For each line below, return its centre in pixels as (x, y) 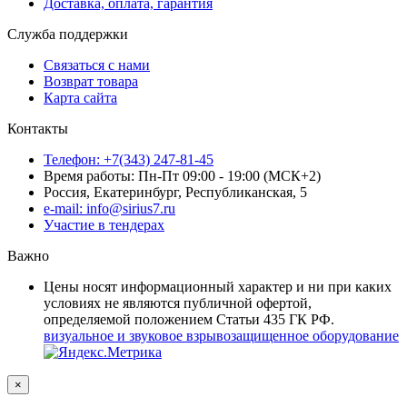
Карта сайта (80, 97)
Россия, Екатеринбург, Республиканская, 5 (175, 192)
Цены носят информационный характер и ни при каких (218, 286)
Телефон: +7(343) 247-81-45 (129, 159)
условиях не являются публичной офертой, (178, 303)
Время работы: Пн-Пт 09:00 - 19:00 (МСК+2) (182, 175)
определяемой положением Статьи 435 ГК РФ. (189, 319)
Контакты (38, 128)
